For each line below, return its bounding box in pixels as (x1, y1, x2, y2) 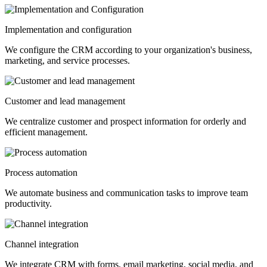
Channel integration (5, 239, 79, 250)
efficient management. (5, 127, 88, 138)
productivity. (5, 198, 52, 209)
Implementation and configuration (5, 24, 132, 35)
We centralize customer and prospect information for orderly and (5, 116, 246, 127)
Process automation (5, 167, 77, 178)
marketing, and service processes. (5, 55, 130, 66)
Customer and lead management (5, 96, 125, 107)
